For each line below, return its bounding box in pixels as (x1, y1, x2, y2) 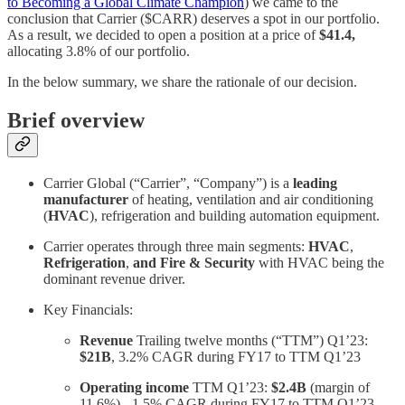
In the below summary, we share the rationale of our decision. (7, 73, 357, 89)
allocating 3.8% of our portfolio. (7, 42, 190, 59)
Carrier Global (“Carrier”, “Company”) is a (43, 174, 293, 191)
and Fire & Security (133, 254, 255, 270)
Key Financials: (43, 301, 133, 317)
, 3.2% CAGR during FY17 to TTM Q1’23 (111, 348, 361, 364)
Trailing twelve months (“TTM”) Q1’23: (133, 332, 368, 348)
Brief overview (7, 108, 145, 132)
